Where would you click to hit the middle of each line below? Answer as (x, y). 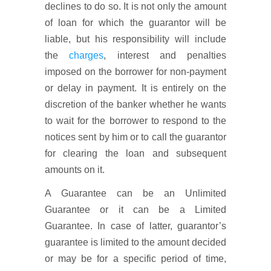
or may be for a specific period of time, (135, 259)
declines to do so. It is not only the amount (135, 6)
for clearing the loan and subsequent (135, 153)
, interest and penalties (165, 55)
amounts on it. (75, 170)
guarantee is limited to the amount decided (135, 242)
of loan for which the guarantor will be (135, 23)
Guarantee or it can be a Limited (135, 210)
